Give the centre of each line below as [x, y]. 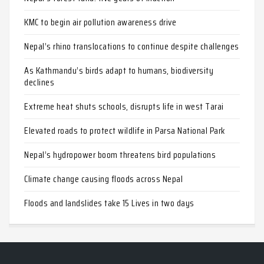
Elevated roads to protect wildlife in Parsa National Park [125, 130]
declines [39, 82]
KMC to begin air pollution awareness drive [100, 22]
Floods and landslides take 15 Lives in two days [109, 203]
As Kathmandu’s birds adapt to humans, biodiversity [119, 70]
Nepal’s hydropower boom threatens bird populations [120, 154]
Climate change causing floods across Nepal [103, 179]
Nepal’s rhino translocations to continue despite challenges [132, 46]
